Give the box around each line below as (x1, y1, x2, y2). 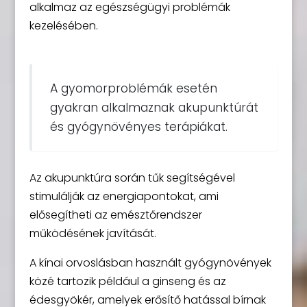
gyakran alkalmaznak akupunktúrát (49, 99, 258, 116)
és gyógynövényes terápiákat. (49, 118, 228, 135)
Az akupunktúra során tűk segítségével (29, 170, 235, 186)
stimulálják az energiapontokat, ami (29, 188, 219, 204)
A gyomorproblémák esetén (49, 79, 217, 97)
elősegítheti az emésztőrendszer (29, 207, 202, 223)
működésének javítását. (29, 225, 156, 241)
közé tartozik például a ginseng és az (29, 273, 226, 289)
